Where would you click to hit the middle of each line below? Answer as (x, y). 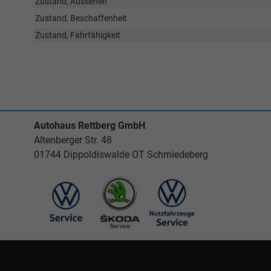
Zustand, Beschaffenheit (81, 18)
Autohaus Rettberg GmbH (90, 126)
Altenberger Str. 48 (73, 140)
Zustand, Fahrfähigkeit (78, 35)
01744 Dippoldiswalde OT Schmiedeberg (121, 155)
